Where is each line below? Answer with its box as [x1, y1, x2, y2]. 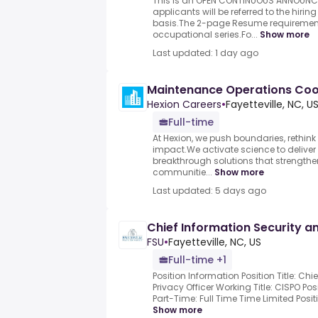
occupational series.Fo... [153, 28, 258, 41]
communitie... [153, 166, 212, 179]
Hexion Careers [147, 97, 221, 112]
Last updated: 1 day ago [153, 47, 258, 60]
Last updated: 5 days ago [153, 185, 266, 197]
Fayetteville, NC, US [168, 235, 261, 250]
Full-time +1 [168, 253, 226, 268]
